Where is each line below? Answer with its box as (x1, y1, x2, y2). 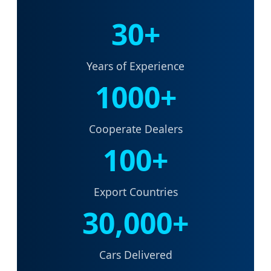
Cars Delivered (99, 247, 172, 262)
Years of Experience (87, 58, 184, 73)
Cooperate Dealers (88, 121, 183, 136)
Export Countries (93, 184, 178, 199)
